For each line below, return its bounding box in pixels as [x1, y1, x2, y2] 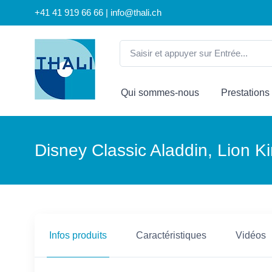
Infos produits [49, 230, 107, 241]
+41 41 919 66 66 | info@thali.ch [35, 8, 164, 18]
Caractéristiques [136, 230, 206, 241]
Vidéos [236, 230, 266, 241]
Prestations [221, 87, 270, 98]
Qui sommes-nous [121, 87, 199, 98]
